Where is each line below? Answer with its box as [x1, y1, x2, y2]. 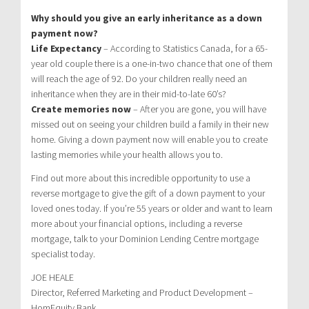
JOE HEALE [31, 270, 74, 283]
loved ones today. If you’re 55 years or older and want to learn [31, 201, 272, 215]
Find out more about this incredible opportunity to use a [31, 171, 250, 184]
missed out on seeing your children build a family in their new [31, 117, 269, 130]
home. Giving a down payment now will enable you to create [31, 132, 268, 146]
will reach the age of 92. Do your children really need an [31, 72, 247, 85]
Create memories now [31, 102, 131, 115]
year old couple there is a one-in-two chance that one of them [31, 57, 272, 70]
